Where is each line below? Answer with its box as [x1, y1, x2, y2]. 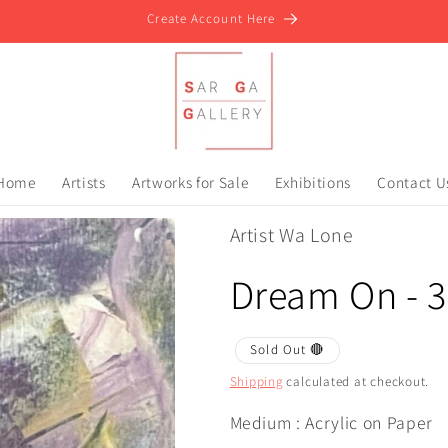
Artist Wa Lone [229, 221, 354, 248]
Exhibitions [274, 171, 351, 192]
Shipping [229, 372, 283, 390]
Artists [62, 171, 106, 192]
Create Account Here [147, 10, 276, 27]
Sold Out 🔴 [250, 341, 325, 359]
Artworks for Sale [132, 171, 249, 192]
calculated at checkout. [282, 372, 430, 390]
